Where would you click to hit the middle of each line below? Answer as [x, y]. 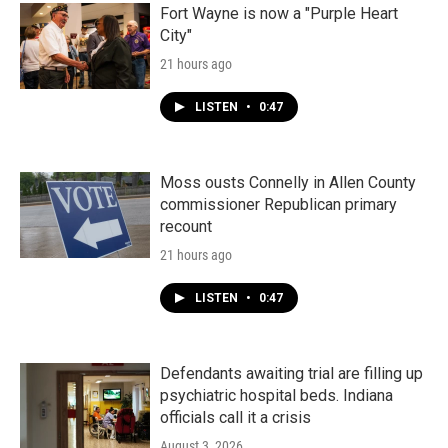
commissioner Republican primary [278, 204]
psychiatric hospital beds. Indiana [276, 395]
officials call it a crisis [235, 417]
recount [186, 226]
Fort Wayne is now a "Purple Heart [279, 13]
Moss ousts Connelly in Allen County [288, 182]
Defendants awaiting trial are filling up [291, 373]
